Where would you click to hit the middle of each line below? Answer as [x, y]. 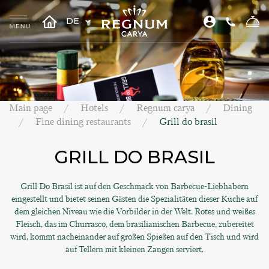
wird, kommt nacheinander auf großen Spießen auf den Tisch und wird [134, 237]
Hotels [94, 108]
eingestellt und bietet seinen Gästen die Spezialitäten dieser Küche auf [134, 199]
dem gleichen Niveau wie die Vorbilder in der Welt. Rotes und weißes [134, 212]
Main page [31, 108]
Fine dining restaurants [83, 122]
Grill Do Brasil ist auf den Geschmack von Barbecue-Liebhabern [134, 186]
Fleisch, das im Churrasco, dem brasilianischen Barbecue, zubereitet [134, 224]
